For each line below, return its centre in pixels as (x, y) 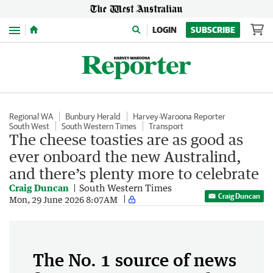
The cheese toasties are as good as (126, 139)
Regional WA (31, 116)
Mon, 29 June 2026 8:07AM (63, 199)
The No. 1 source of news (135, 260)
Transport (166, 126)
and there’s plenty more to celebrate (134, 173)
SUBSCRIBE (213, 30)
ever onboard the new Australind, (125, 156)
